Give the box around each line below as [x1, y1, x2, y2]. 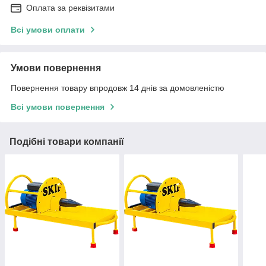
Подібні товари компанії [9, 136, 124, 147]
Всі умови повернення [11, 102, 104, 112]
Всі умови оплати [11, 24, 85, 34]
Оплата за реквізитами [26, 2, 115, 12]
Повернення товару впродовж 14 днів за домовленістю [11, 83, 224, 93]
